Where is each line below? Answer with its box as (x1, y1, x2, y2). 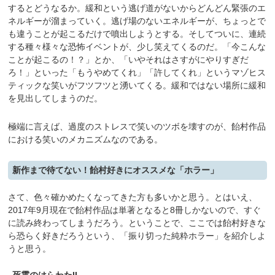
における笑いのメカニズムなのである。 (8, 134, 163, 144)
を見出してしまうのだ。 (8, 93, 103, 104)
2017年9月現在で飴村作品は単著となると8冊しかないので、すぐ (8, 204, 261, 215)
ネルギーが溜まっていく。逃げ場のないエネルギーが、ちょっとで (8, 16, 266, 26)
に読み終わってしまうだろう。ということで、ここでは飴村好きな (8, 217, 266, 228)
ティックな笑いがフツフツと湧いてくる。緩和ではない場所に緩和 (8, 80, 266, 91)
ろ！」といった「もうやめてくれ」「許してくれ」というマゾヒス (8, 68, 266, 78)
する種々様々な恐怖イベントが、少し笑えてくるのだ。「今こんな (8, 42, 266, 52)
